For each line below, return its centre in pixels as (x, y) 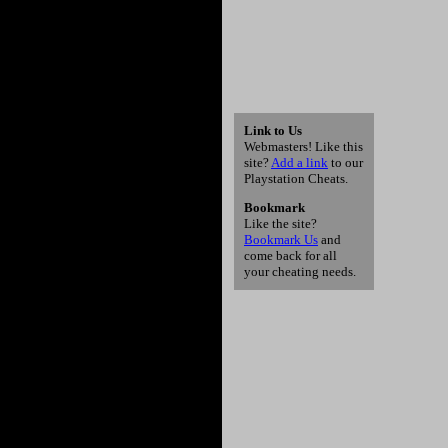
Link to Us (273, 130)
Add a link (299, 162)
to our (345, 162)
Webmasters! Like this (303, 146)
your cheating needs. (300, 272)
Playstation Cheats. (296, 178)
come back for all (290, 256)
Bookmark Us (281, 240)
